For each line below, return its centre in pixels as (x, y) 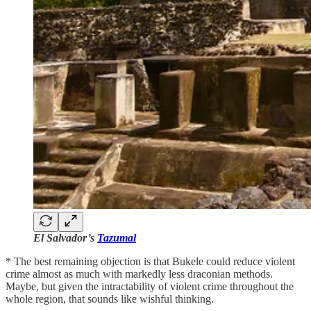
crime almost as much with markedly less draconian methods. (139, 274)
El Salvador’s (65, 237)
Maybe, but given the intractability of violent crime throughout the (150, 286)
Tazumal (117, 237)
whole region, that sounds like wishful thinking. (110, 299)
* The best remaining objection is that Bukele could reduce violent (150, 261)
